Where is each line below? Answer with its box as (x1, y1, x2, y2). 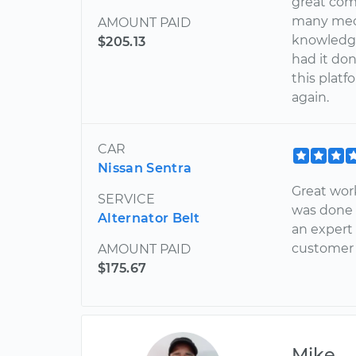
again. (292, 90, 330, 105)
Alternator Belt (98, 211, 200, 226)
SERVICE (98, 192, 155, 207)
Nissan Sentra (98, 161, 192, 176)
